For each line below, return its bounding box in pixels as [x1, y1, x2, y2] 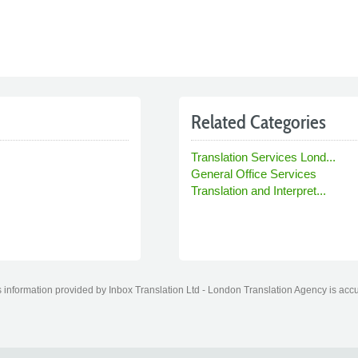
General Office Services [191, 166, 316, 181]
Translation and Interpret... [191, 183, 326, 197]
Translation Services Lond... [191, 149, 336, 164]
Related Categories [191, 109, 326, 133]
